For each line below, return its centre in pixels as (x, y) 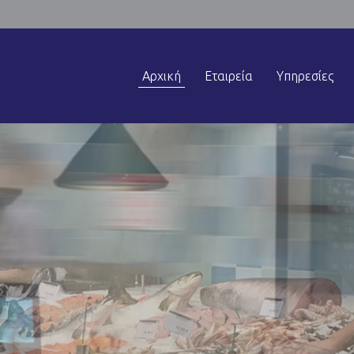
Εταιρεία (229, 76)
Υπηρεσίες (305, 76)
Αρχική (162, 76)
